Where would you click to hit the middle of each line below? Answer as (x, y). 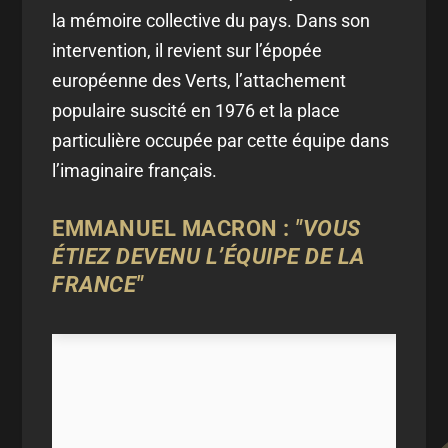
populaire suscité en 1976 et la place (196, 110)
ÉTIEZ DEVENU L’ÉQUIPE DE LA (208, 256)
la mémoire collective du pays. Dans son (211, 20)
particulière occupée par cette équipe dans (221, 140)
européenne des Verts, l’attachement (199, 80)
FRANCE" (98, 284)
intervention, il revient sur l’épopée (187, 50)
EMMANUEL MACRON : (174, 228)
